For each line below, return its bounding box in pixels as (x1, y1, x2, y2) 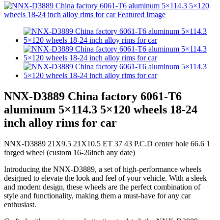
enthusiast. (4, 200, 36, 209)
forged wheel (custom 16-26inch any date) (4, 148, 135, 157)
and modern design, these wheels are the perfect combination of (4, 182, 200, 191)
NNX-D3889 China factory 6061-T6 (4, 89, 182, 103)
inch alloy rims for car (4, 116, 117, 129)
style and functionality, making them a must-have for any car (4, 191, 191, 200)
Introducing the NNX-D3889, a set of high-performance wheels (4, 165, 201, 173)
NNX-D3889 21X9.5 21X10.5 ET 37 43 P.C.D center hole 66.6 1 (4, 139, 210, 148)
